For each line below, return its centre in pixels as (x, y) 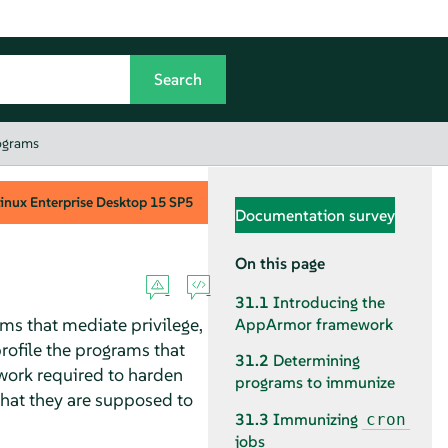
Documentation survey (315, 214)
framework (352, 325)
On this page (280, 263)
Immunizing (317, 419)
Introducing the (329, 303)
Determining (316, 361)
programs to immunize (315, 383)
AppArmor (273, 325)
